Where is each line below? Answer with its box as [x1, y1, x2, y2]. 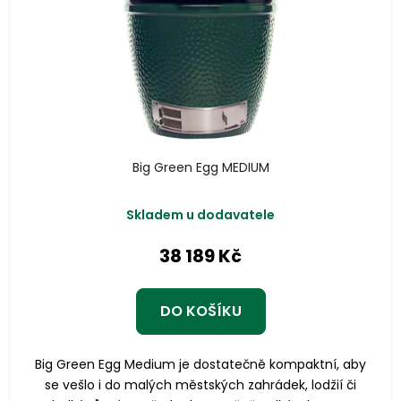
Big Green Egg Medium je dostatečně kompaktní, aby [35, 355, 366, 374]
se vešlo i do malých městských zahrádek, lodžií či [45, 376, 356, 395]
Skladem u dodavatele [126, 206, 275, 225]
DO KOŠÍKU [159, 301, 242, 322]
